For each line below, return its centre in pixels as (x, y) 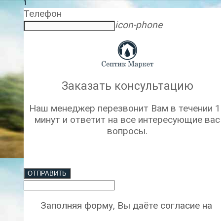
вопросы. (127, 131)
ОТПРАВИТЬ (47, 173)
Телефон (43, 14)
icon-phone (139, 25)
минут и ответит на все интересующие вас (127, 119)
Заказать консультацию (127, 86)
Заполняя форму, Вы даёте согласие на (127, 206)
